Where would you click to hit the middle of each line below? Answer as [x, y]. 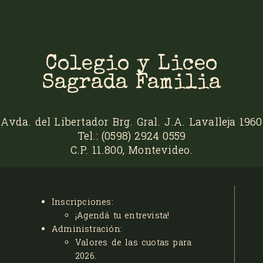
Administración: [87, 228]
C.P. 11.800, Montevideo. [131, 150]
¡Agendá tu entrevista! [122, 215]
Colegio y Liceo [131, 65]
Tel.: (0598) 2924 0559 [131, 136]
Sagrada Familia [131, 84]
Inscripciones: [82, 201]
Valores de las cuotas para [134, 242]
